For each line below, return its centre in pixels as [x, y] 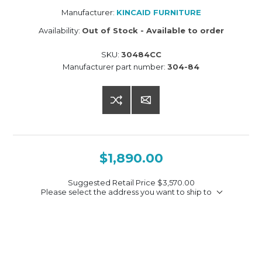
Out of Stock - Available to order [153, 31]
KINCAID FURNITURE [158, 13]
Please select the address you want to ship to [126, 192]
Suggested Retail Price [112, 183]
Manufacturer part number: [114, 67]
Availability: [59, 31]
